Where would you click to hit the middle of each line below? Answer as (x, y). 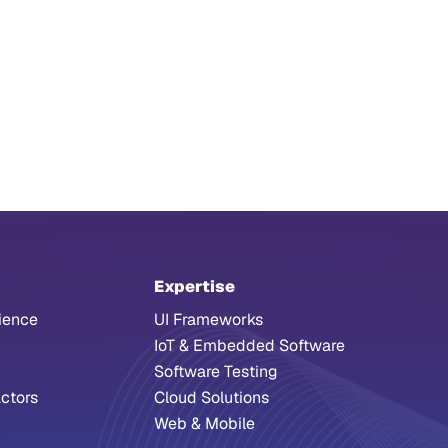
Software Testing (216, 371)
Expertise (194, 286)
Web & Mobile (204, 423)
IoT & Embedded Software (249, 345)
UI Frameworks (208, 319)
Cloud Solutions (211, 397)
